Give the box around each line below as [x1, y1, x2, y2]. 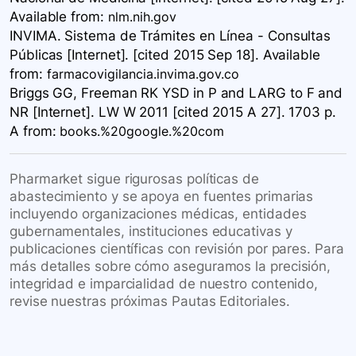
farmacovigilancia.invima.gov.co [46, 66, 239, 83]
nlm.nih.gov [107, 9, 176, 25]
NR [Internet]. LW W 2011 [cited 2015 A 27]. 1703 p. [10, 104, 336, 121]
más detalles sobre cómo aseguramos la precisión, [10, 258, 331, 275]
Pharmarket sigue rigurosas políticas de [10, 171, 259, 188]
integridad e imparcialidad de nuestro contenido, [10, 276, 319, 292]
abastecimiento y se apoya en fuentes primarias [10, 188, 314, 205]
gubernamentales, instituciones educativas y [10, 223, 292, 240]
